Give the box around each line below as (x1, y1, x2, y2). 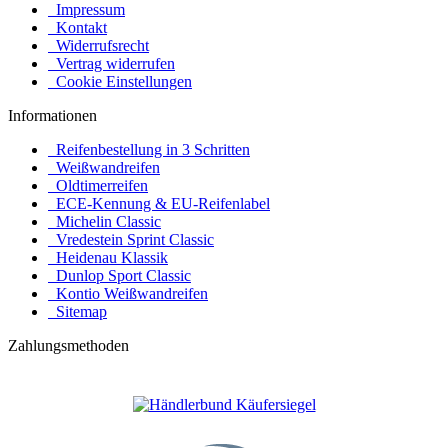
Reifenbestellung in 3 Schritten (48, 140, 250, 158)
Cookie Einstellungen (48, 72, 192, 90)
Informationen (8, 106, 97, 124)
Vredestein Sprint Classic (48, 230, 214, 248)
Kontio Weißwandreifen (48, 284, 208, 302)
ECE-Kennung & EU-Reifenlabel (48, 194, 270, 212)
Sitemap (48, 302, 107, 320)
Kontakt (48, 18, 107, 36)
